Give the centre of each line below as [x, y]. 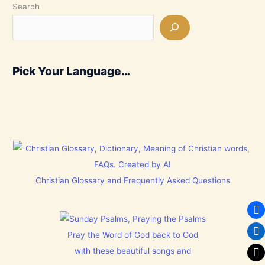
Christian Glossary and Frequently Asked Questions [132, 180]
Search [26, 6]
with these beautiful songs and [132, 251]
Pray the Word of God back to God [132, 235]
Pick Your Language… [72, 71]
